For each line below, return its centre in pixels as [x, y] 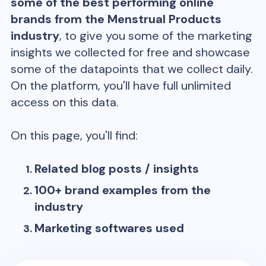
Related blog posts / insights [117, 169]
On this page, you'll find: [75, 135]
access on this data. [65, 102]
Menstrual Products [165, 19]
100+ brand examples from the [123, 190]
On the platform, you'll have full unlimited [121, 85]
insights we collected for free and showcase [131, 52]
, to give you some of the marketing [156, 36]
